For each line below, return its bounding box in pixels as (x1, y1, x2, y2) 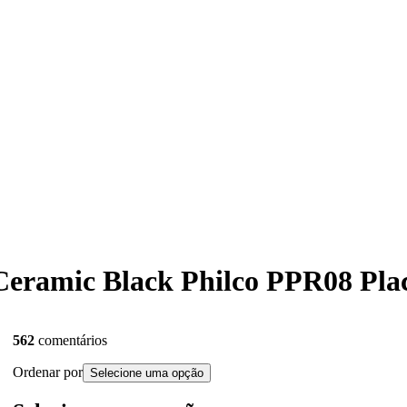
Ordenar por (13, 363, 83, 380)
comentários (38, 332, 107, 348)
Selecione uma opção (90, 365, 203, 380)
